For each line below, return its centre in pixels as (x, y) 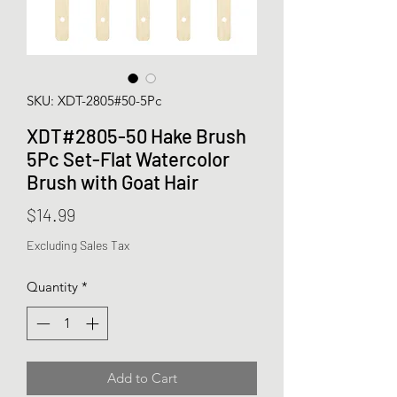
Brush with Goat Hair (113, 181)
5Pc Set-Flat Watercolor (128, 158)
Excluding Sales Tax (78, 245)
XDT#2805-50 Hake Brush (136, 135)
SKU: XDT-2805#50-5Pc (94, 100)
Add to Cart (142, 378)
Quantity (52, 286)
